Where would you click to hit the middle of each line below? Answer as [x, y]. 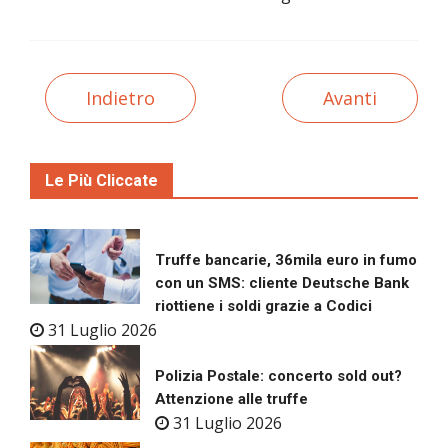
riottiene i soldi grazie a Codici [263, 306]
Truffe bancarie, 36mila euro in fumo [286, 260]
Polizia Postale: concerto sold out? [278, 376]
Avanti [350, 98]
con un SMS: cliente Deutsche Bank [282, 283]
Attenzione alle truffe [231, 399]
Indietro [120, 98]
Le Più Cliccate [101, 181]
